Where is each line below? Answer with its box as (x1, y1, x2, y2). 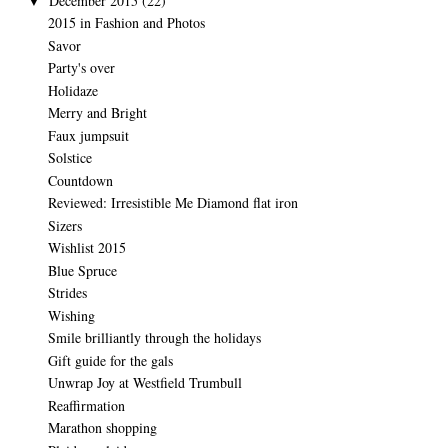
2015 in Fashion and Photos (47, 13, 205, 33)
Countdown (47, 170, 113, 190)
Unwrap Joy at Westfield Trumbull (47, 373, 242, 393)
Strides (47, 283, 87, 303)
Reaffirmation (47, 395, 125, 415)
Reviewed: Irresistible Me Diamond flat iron (47, 193, 298, 213)
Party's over (47, 58, 115, 78)
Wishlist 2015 (47, 238, 126, 258)
